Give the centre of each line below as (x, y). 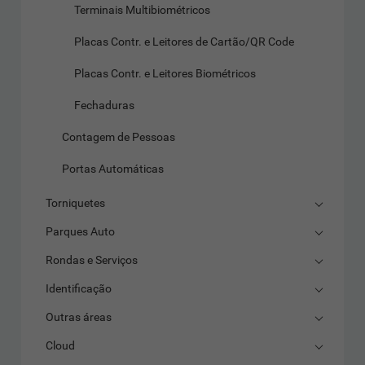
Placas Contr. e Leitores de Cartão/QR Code (185, 42)
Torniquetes (76, 203)
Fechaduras (105, 106)
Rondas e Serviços (92, 260)
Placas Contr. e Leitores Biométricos (165, 74)
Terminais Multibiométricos (143, 10)
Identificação (79, 289)
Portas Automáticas (113, 169)
